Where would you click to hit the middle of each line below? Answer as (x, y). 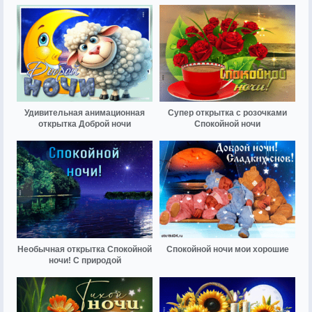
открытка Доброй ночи (85, 124)
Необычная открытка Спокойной (85, 249)
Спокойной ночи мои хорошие (227, 249)
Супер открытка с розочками (227, 113)
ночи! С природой (85, 260)
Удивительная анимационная (85, 113)
